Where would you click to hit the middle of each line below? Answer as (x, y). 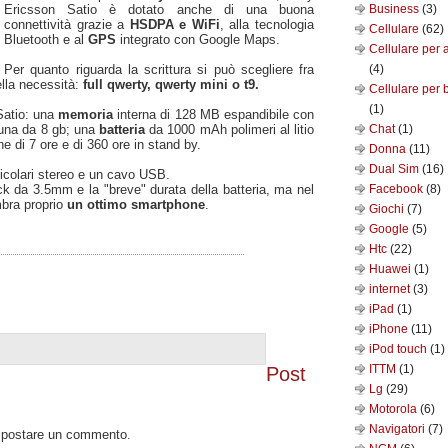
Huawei (391, 269)
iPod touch (399, 349)
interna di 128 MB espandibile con (214, 114)
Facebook (397, 189)
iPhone (390, 329)
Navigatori (398, 429)
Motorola (394, 409)
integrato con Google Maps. (198, 39)
